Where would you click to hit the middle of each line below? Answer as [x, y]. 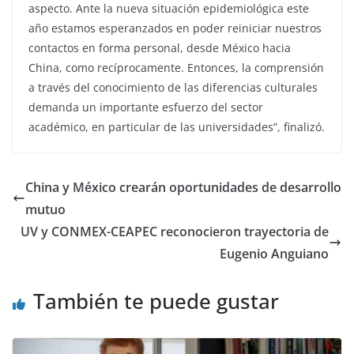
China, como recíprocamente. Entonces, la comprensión [176, 68]
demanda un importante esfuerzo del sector [146, 107]
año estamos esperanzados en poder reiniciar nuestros [175, 28]
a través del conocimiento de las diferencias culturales [173, 87]
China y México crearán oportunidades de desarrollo [183, 187]
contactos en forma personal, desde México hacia [160, 48]
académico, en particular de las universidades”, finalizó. [177, 127]
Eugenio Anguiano [274, 254]
